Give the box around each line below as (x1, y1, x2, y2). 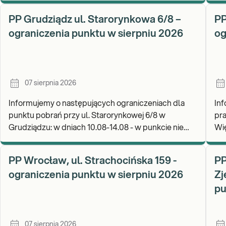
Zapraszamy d (8, 148, 60, 156)
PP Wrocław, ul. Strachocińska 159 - (8, 156, 177, 166)
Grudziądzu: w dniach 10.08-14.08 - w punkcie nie (8, 124, 53, 132)
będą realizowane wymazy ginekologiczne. (8, 136, 162, 144)
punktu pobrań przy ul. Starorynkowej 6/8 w (8, 111, 165, 120)
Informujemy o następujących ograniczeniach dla (8, 99, 185, 107)
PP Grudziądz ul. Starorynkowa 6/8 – (8, 15, 181, 25)
